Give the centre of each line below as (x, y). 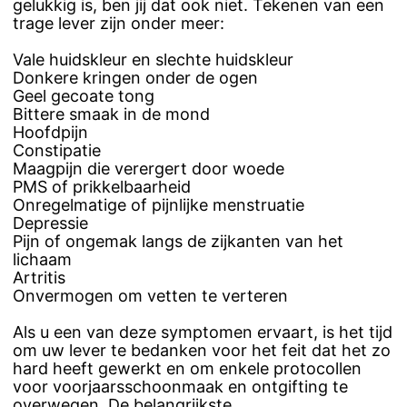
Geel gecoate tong (84, 95)
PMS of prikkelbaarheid (102, 186)
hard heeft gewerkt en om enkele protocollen (187, 368)
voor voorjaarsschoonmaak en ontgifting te (180, 386)
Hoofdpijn (50, 132)
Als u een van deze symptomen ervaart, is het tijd (203, 332)
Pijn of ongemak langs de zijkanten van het (178, 241)
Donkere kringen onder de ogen (135, 77)
